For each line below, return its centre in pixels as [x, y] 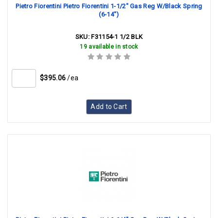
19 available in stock [109, 47]
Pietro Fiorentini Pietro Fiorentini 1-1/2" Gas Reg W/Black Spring [109, 6]
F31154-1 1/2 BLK [117, 37]
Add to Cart [109, 107]
